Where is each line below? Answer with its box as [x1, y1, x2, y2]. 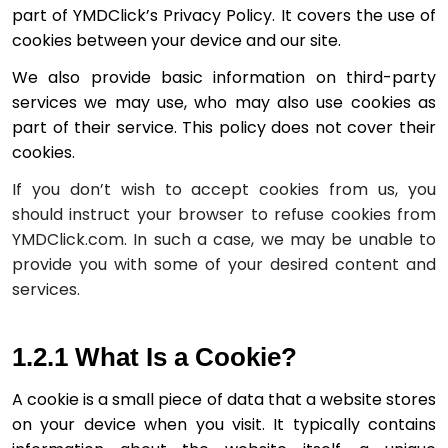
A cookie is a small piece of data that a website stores [12, 387, 436, 411]
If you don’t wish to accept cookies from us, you [12, 177, 436, 201]
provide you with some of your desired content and [12, 252, 436, 276]
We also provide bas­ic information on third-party [12, 65, 436, 89]
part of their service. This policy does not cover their [12, 115, 436, 139]
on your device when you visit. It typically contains [12, 412, 436, 436]
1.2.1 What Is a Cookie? [12, 341, 297, 372]
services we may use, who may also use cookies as [12, 90, 436, 114]
